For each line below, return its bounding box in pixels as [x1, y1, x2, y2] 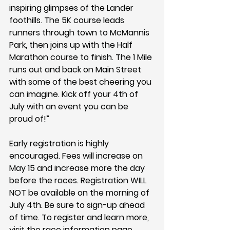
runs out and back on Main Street [9, 64, 143, 75]
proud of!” [9, 113, 49, 125]
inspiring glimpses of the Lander [9, 2, 136, 14]
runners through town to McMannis [9, 27, 151, 39]
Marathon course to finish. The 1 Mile [9, 51, 154, 63]
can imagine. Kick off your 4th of [9, 88, 140, 100]
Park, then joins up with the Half [9, 39, 135, 51]
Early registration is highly [9, 138, 111, 149]
